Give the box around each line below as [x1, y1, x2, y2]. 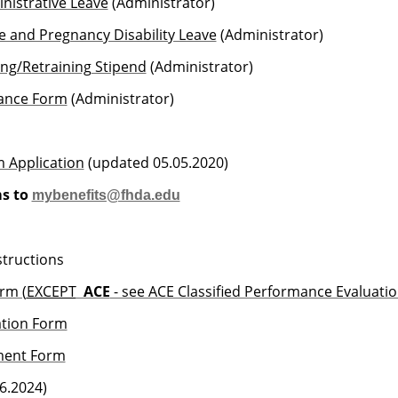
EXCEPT [26, 282, 76, 302]
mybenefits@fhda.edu [31, 187, 180, 203]
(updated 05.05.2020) [84, 153, 228, 173]
